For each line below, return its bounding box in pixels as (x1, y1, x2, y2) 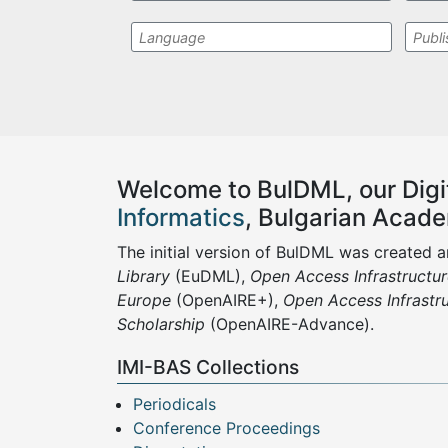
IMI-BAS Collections (117, 355, 299, 380)
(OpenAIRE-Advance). (205, 314, 379, 335)
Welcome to (117, 175, 257, 205)
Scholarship (117, 314, 205, 335)
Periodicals (133, 394, 216, 415)
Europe (117, 290, 171, 311)
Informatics (117, 203, 245, 233)
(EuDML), (170, 266, 250, 287)
